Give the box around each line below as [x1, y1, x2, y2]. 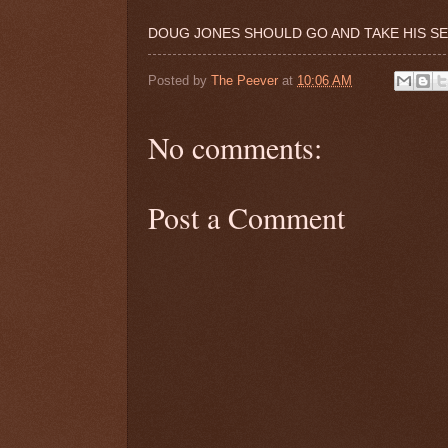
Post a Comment [148, 197, 345, 238]
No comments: [148, 127, 322, 168]
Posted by [148, 72, 211, 88]
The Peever [211, 72, 278, 88]
